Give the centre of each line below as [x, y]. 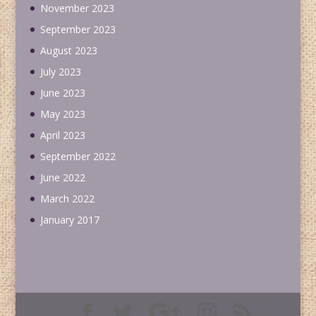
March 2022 [67, 199]
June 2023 [62, 93]
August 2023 [68, 51]
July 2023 [60, 72]
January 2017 [69, 220]
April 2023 [62, 135]
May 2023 [62, 114]
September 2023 [78, 30]
